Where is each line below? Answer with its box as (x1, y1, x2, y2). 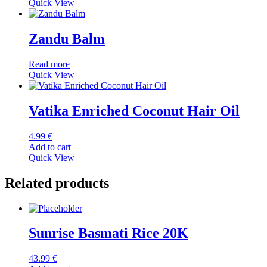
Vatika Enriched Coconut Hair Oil (29, 103, 240, 119)
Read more (29, 58, 70, 69)
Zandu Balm (29, 31, 105, 47)
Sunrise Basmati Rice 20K (29, 225, 188, 241)
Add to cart (29, 141, 71, 152)
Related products (5, 175, 109, 191)
